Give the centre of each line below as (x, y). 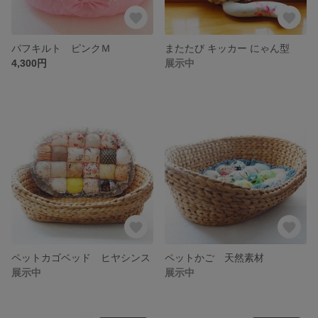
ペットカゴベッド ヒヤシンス (81, 257)
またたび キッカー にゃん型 (227, 48)
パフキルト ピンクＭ (61, 48)
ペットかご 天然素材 (214, 257)
